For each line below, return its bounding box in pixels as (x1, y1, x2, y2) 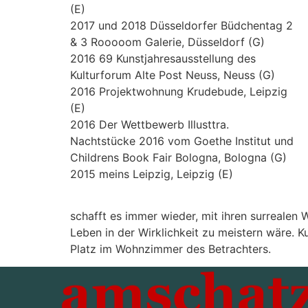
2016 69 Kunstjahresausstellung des (70, 52, 256, 66)
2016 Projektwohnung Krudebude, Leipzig (70, 85, 287, 99)
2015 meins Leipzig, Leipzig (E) (70, 167, 233, 181)
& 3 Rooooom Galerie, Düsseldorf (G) (70, 35, 265, 49)
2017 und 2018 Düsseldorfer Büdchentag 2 (70, 19, 293, 33)
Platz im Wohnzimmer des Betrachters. (70, 241, 271, 256)
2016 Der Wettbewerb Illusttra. (70, 118, 229, 132)
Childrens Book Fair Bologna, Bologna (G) (70, 151, 287, 165)
